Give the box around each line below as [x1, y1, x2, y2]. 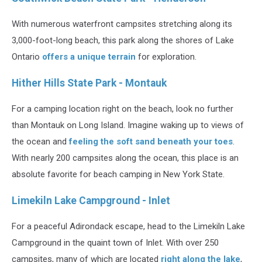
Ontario [12, 51, 42, 63]
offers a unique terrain [42, 51, 136, 63]
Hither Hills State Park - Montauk [12, 77, 167, 89]
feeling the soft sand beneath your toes [69, 136, 233, 147]
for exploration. [136, 51, 196, 63]
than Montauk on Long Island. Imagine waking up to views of [12, 120, 244, 131]
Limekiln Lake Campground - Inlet [12, 194, 170, 206]
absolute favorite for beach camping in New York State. [12, 169, 225, 180]
